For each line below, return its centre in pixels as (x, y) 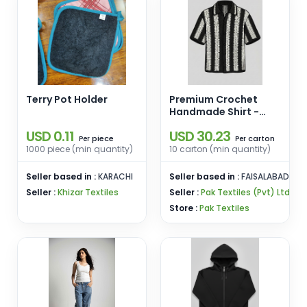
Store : (184, 208)
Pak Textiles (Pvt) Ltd (245, 192)
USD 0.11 (50, 136)
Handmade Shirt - (214, 112)
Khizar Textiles (88, 192)
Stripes (187, 124)
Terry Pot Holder (67, 99)
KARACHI (115, 176)
